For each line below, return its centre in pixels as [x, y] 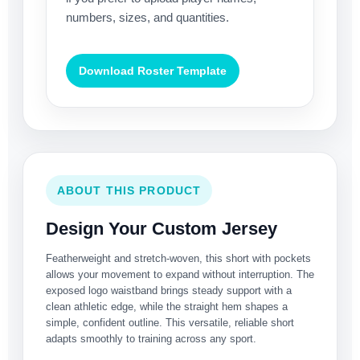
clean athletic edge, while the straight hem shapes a [167, 307]
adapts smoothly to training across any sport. [151, 339]
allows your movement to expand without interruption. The [180, 275]
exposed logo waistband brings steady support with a [169, 291]
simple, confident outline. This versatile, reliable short [170, 323]
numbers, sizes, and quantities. [147, 18]
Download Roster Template [153, 71]
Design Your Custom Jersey [162, 229]
